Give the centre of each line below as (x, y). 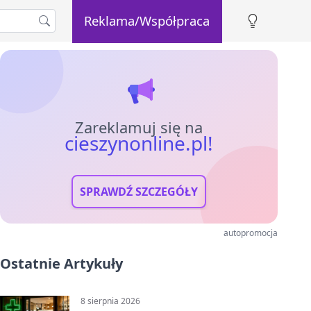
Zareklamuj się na (139, 127)
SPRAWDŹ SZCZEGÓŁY (139, 192)
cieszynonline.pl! (139, 143)
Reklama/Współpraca (147, 20)
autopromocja (251, 233)
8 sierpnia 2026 (110, 301)
